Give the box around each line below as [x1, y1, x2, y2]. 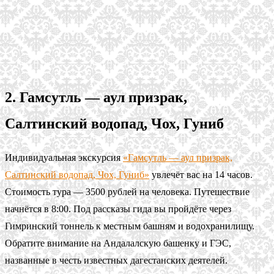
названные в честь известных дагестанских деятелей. [5, 255, 228, 266]
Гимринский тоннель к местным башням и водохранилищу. [5, 221, 254, 232]
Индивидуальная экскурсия [5, 152, 123, 163]
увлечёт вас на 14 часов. [149, 169, 253, 180]
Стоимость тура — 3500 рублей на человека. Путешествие [5, 187, 250, 198]
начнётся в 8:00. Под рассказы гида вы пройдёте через [5, 204, 231, 215]
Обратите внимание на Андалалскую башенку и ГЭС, [5, 238, 231, 249]
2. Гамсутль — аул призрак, [5, 89, 187, 106]
